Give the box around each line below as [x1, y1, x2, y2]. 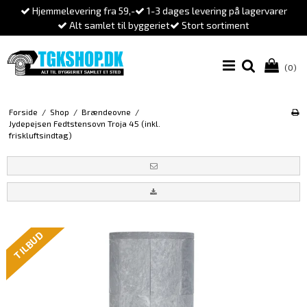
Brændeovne [81, 107, 131, 117]
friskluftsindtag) [8, 130, 72, 140]
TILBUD [11, 229, 46, 262]
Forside [8, 107, 38, 117]
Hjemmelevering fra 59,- [29, 5, 135, 16]
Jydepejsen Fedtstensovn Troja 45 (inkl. [8, 119, 160, 129]
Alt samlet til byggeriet [67, 19, 170, 31]
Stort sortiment [180, 19, 249, 31]
